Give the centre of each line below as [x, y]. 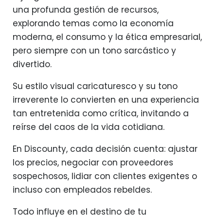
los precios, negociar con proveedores [93, 163]
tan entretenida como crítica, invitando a [100, 114]
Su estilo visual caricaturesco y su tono [95, 86]
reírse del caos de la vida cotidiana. [88, 127]
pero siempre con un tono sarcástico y [94, 51]
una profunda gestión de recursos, [85, 10]
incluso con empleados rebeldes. [82, 190]
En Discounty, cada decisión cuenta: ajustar [105, 149]
